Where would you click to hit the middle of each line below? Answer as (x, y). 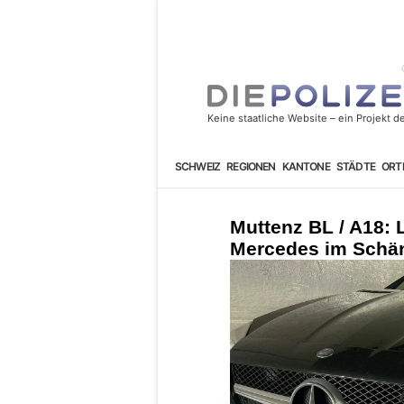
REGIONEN (251, 166)
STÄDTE (355, 166)
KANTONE (306, 166)
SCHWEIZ (197, 166)
